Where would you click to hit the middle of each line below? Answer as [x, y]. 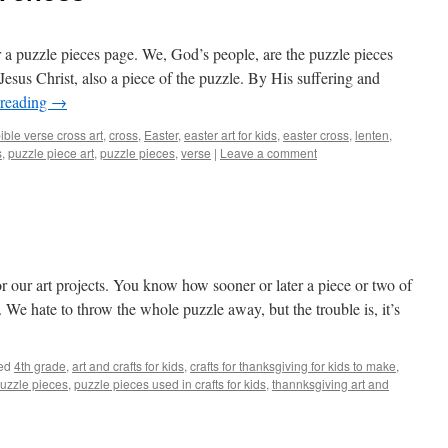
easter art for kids [230, 134]
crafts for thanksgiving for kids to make [293, 365]
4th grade [40, 365]
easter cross [316, 134]
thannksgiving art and [330, 383]
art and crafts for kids [128, 365]
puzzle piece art [51, 152]
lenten [372, 134]
